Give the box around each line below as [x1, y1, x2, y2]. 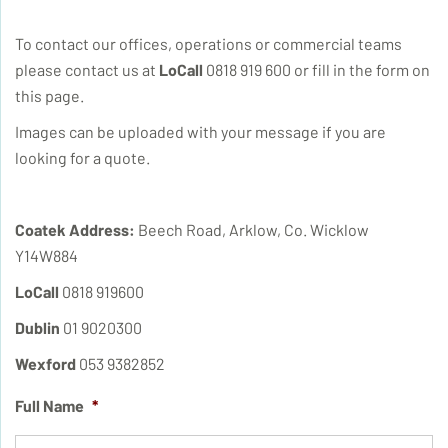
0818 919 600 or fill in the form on [203, 60, 430, 79]
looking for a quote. [15, 148, 150, 167]
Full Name [15, 396, 84, 415]
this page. [15, 86, 84, 105]
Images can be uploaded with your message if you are [15, 122, 386, 141]
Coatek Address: [15, 220, 135, 239]
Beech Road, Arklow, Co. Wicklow [135, 220, 369, 239]
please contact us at [15, 60, 159, 79]
